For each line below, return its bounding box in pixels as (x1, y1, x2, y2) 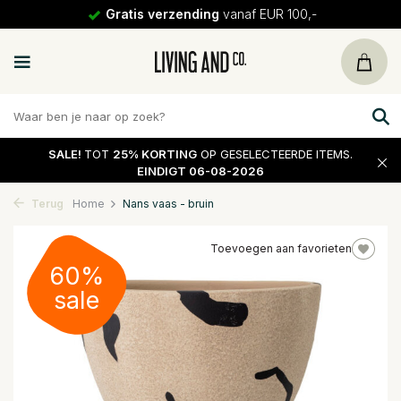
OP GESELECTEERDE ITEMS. (197, 146, 353, 161)
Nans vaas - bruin (123, 197, 214, 210)
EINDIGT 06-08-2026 (137, 163, 264, 178)
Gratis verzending (105, 6, 219, 21)
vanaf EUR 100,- (218, 6, 317, 21)
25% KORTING (113, 146, 197, 161)
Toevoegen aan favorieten (210, 242, 352, 255)
